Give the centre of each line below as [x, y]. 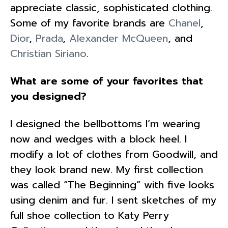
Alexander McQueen [119, 38]
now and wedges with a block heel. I [98, 139]
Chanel [184, 23]
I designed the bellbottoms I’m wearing [105, 123]
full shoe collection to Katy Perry [90, 215]
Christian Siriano [48, 53]
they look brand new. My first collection [107, 169]
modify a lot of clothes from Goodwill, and [114, 154]
